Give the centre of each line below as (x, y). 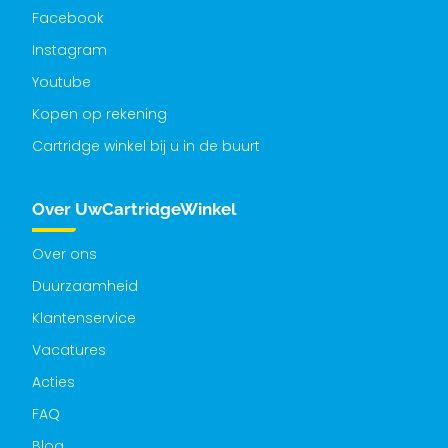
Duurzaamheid (85, 286)
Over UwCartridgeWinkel (134, 209)
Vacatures (69, 350)
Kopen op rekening (99, 114)
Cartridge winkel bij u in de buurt (146, 146)
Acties (53, 382)
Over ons (64, 254)
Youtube (61, 82)
